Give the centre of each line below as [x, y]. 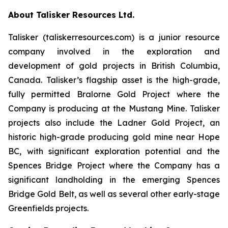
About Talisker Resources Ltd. [71, 15]
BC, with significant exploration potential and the [114, 151]
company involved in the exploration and [114, 51]
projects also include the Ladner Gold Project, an [114, 123]
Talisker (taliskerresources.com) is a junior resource [114, 37]
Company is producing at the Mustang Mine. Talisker [114, 108]
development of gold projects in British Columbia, [114, 66]
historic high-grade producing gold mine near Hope [114, 137]
